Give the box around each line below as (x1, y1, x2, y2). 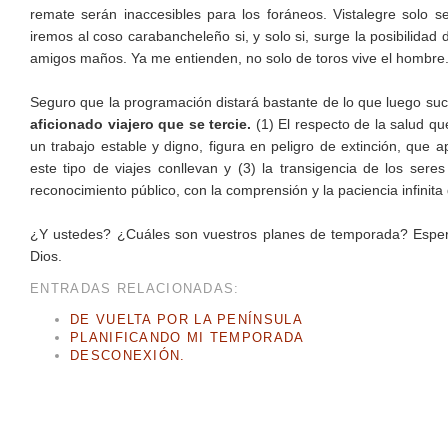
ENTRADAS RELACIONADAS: (30, 281, 240, 297)
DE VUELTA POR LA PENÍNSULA (70, 312, 303, 328)
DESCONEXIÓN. (70, 348, 186, 364)
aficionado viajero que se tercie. (30, 116, 252, 133)
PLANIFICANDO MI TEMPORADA (70, 330, 305, 346)
